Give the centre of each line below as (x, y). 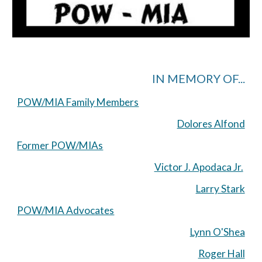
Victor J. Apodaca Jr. (199, 167)
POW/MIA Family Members (78, 102)
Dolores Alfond (211, 123)
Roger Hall (221, 253)
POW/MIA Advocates (66, 210)
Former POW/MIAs (60, 145)
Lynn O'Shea (217, 232)
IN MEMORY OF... (198, 78)
